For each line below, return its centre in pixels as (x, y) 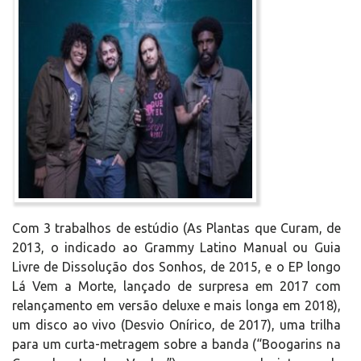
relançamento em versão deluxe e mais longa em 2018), (176, 305)
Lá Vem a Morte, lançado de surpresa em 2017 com (176, 286)
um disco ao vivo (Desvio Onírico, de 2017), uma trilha (176, 325)
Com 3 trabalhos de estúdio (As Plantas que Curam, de (176, 228)
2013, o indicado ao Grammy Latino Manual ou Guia (176, 247)
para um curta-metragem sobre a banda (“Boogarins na (176, 344)
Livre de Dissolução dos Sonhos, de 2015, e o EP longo (176, 267)
